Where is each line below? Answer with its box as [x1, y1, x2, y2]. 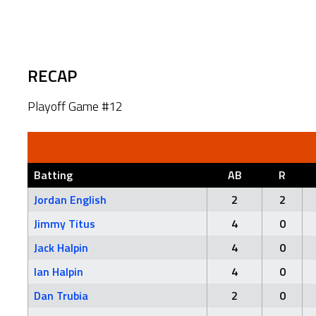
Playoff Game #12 [28, 97, 123, 116]
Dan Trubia [34, 286, 88, 304]
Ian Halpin [34, 262, 83, 280]
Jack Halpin [34, 238, 88, 256]
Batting [34, 166, 73, 183]
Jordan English [34, 190, 107, 208]
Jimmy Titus [34, 214, 95, 232]
